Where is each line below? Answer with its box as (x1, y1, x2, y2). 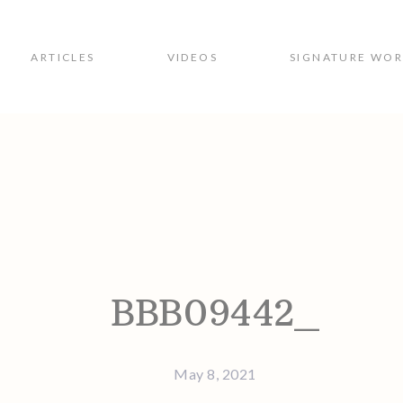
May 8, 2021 (174, 365, 256, 382)
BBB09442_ (111, 291, 319, 336)
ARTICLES (31, 49, 95, 64)
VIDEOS (166, 49, 218, 64)
